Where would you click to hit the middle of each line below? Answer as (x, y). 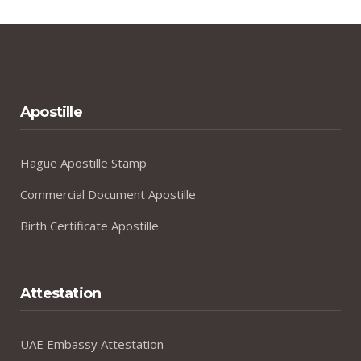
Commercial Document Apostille (108, 194)
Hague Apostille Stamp (83, 162)
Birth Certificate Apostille (89, 225)
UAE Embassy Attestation (92, 344)
